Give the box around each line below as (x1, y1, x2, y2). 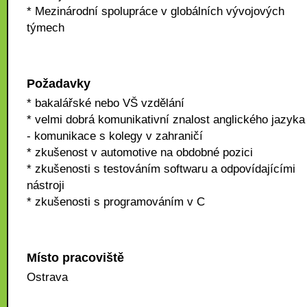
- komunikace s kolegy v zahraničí (27, 130, 203, 143)
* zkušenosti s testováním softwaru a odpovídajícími (27, 162, 295, 175)
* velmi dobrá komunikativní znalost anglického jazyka (27, 113, 305, 126)
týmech (27, 21, 64, 34)
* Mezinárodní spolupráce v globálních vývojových (27, 5, 284, 18)
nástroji (27, 179, 64, 192)
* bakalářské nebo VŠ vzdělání (27, 97, 184, 110)
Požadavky (27, 77, 90, 90)
